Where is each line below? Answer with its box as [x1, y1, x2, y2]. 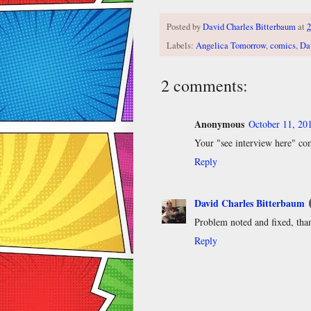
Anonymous [194, 116, 244, 131]
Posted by [167, 20, 203, 33]
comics [270, 39, 296, 51]
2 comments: [161, 74, 248, 96]
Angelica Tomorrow [196, 39, 266, 51]
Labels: [167, 39, 196, 51]
